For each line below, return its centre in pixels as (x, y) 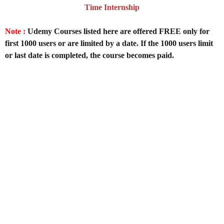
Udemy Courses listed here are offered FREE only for (117, 31)
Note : (15, 31)
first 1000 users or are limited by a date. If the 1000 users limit (109, 43)
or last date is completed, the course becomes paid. (89, 55)
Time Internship (112, 7)
